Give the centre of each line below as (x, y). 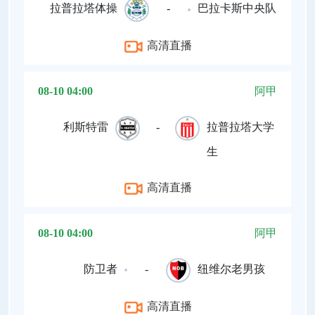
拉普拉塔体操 (84, 8)
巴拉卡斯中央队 (237, 8)
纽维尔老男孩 (231, 269)
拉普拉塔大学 (240, 127)
